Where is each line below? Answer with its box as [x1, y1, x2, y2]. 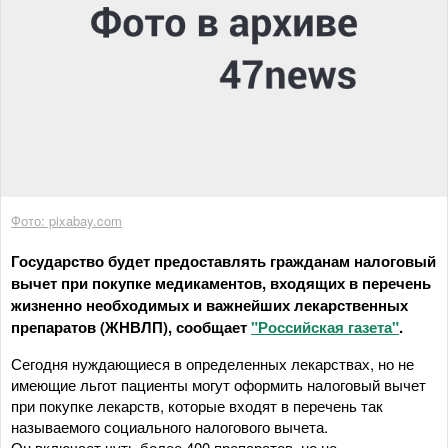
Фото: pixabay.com [11, 210, 122, 230]
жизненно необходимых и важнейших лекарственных [11, 293, 408, 316]
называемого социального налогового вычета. [11, 415, 328, 437]
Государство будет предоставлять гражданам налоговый [11, 249, 436, 272]
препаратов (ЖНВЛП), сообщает [11, 315, 251, 338]
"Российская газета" [251, 315, 399, 338]
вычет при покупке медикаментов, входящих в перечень [11, 271, 431, 294]
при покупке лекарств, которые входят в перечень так [11, 394, 383, 416]
